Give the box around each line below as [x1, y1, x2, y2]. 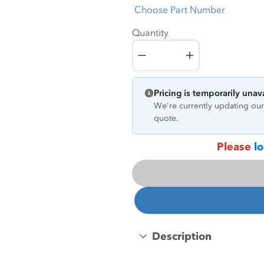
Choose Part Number [134, 4, 225, 15]
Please [216, 140, 254, 153]
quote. [154, 113, 179, 123]
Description [152, 230, 212, 243]
